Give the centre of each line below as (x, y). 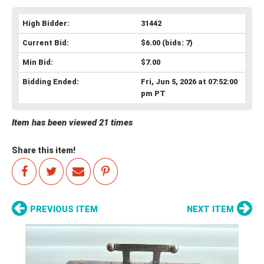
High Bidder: (46, 23)
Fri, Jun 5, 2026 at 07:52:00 (189, 81)
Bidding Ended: (51, 81)
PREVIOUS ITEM (64, 209)
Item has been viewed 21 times (72, 122)
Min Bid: (38, 62)
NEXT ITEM (210, 209)
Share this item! (44, 150)
